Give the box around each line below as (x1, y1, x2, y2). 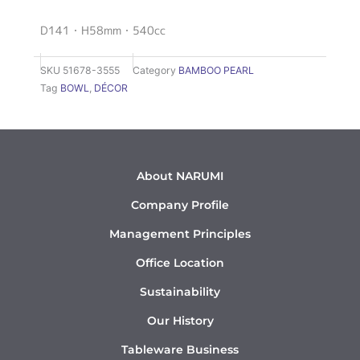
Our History (146, 313, 214, 328)
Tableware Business (121, 342, 239, 357)
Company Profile (131, 197, 229, 212)
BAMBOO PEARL (178, 64, 254, 77)
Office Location (136, 255, 224, 270)
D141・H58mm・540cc (40, 22, 166, 38)
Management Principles (109, 226, 251, 241)
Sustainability (140, 284, 220, 299)
